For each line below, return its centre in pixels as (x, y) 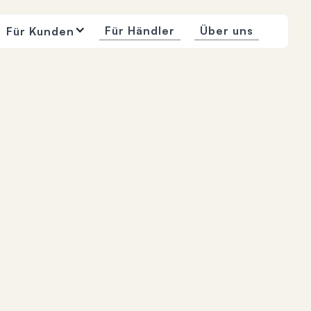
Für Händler (140, 31)
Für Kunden (41, 31)
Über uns (227, 31)
